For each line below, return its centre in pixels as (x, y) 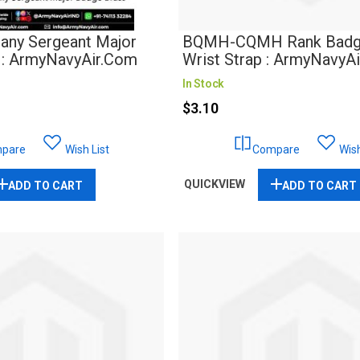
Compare (276, 150)
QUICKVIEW (215, 184)
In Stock (204, 84)
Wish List (88, 150)
